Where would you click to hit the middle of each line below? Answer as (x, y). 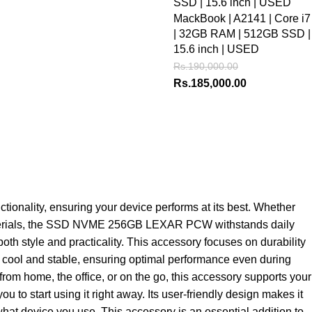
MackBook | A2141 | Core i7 (242, 18)
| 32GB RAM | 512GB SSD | (242, 34)
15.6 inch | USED (216, 49)
